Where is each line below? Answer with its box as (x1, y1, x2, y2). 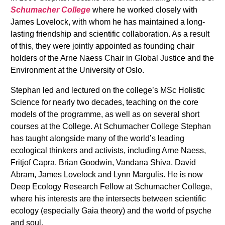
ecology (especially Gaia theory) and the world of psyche (11, 206, 211, 215)
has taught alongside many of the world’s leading (11, 134, 184, 143)
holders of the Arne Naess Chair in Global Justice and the (11, 54, 214, 62)
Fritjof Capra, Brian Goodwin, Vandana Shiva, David (11, 158, 196, 167)
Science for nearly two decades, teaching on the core (11, 98, 198, 106)
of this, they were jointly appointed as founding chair (11, 42, 194, 50)
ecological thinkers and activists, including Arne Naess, (11, 146, 206, 155)
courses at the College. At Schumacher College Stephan (11, 122, 211, 131)
